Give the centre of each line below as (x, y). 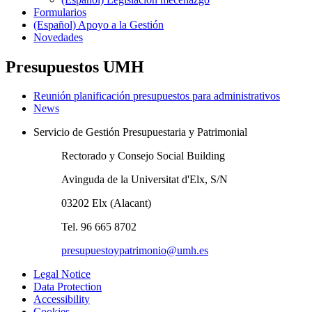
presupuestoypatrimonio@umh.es (135, 251)
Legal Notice (62, 274)
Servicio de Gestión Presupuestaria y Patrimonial (140, 132)
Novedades (58, 37)
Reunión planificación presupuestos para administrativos (157, 96)
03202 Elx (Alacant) (106, 203)
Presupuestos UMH (75, 67)
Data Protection (68, 287)
